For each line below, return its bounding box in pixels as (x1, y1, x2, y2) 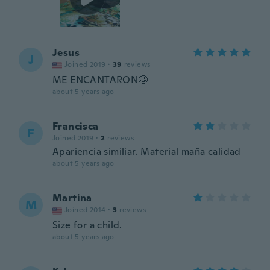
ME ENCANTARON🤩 (52, 74, 148, 86)
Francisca (52, 120, 99, 133)
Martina (52, 192, 92, 204)
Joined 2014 (64, 205, 106, 215)
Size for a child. (52, 219, 122, 231)
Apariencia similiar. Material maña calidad (52, 145, 241, 158)
